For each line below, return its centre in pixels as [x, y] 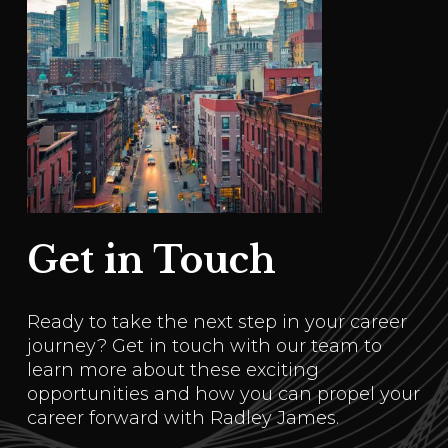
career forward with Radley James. [183, 418]
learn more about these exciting [173, 370]
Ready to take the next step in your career [217, 322]
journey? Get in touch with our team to [205, 346]
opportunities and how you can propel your [224, 394]
